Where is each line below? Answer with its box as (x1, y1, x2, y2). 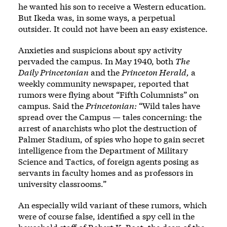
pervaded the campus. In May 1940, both (18, 55, 175, 66)
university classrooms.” (18, 178, 106, 189)
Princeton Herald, (122, 66, 189, 78)
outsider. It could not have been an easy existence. (18, 23, 208, 34)
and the (89, 66, 122, 78)
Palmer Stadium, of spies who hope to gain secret (18, 133, 205, 144)
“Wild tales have (137, 100, 200, 111)
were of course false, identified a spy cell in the (18, 210, 195, 221)
